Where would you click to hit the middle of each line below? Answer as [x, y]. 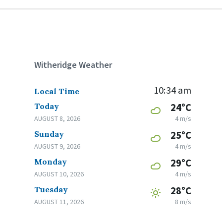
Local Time [57, 91]
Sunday [49, 134]
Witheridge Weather [73, 65]
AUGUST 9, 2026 [57, 146]
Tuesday [51, 190]
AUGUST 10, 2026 [59, 174]
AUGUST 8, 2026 [57, 119]
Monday [51, 162]
